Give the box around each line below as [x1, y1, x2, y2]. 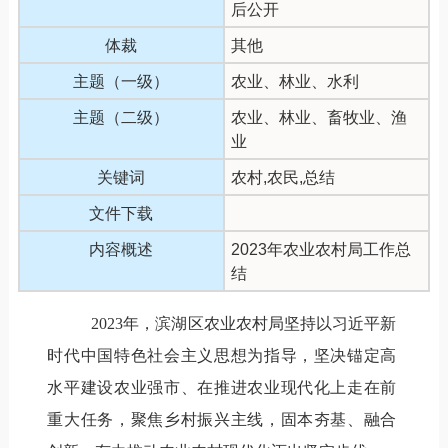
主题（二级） [73, 108, 170, 126]
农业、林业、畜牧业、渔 [230, 108, 407, 126]
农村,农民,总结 [230, 168, 335, 186]
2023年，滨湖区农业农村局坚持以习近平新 [91, 314, 397, 332]
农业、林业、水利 [230, 72, 359, 90]
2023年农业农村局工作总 [230, 240, 411, 258]
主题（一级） [73, 72, 170, 90]
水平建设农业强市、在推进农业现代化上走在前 [47, 378, 397, 396]
